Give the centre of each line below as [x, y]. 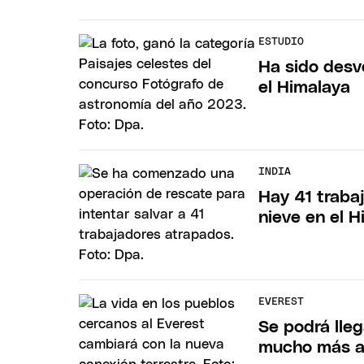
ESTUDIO [282, 42]
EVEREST [282, 302]
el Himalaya [305, 87]
